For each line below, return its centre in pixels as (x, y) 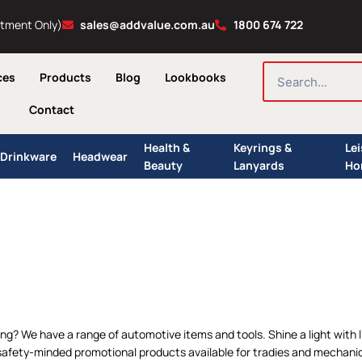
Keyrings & (263, 147)
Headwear (100, 156)
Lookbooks (195, 77)
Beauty (163, 165)
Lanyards (259, 165)
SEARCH (282, 68)
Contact (51, 109)
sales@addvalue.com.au (147, 25)
